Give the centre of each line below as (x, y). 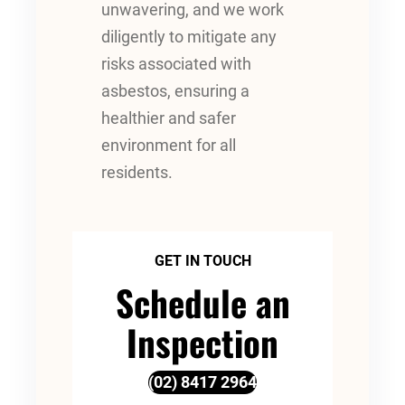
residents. (137, 173)
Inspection (202, 341)
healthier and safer (169, 119)
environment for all (169, 146)
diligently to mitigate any (189, 38)
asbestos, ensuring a (175, 92)
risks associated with (176, 65)
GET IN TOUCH (202, 260)
